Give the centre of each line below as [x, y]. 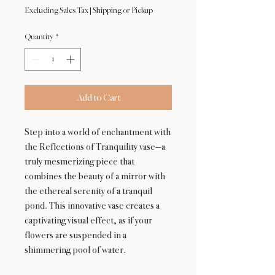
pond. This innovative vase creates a [92, 206]
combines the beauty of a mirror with [95, 176]
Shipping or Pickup [123, 11]
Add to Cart [98, 98]
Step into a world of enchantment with [98, 132]
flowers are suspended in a [76, 235]
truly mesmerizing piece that [79, 161]
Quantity [39, 37]
